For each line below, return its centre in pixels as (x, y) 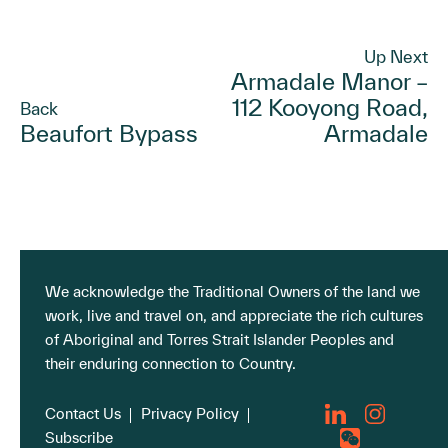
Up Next (396, 56)
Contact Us (83, 413)
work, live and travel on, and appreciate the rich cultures (234, 315)
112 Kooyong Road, (330, 107)
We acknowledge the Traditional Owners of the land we (232, 291)
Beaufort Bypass (109, 133)
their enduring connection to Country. (170, 363)
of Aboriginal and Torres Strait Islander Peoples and (219, 339)
